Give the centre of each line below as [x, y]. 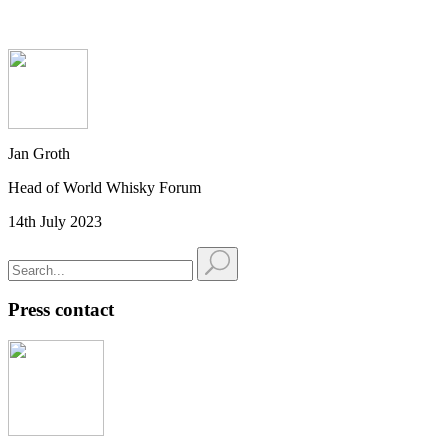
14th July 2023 [55, 221]
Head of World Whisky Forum [104, 187]
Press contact [61, 310]
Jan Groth [39, 153]
